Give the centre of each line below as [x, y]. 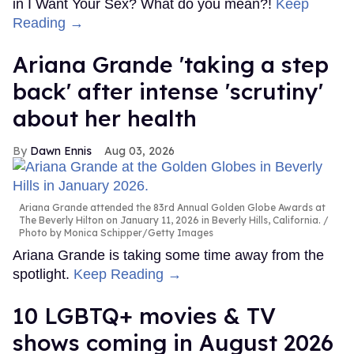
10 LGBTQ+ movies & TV [144, 316]
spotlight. [43, 275]
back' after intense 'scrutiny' [168, 92]
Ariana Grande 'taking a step [171, 65]
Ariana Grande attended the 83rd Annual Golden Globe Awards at [172, 208]
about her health [105, 119]
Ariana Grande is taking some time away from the [168, 256]
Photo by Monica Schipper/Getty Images [116, 233]
